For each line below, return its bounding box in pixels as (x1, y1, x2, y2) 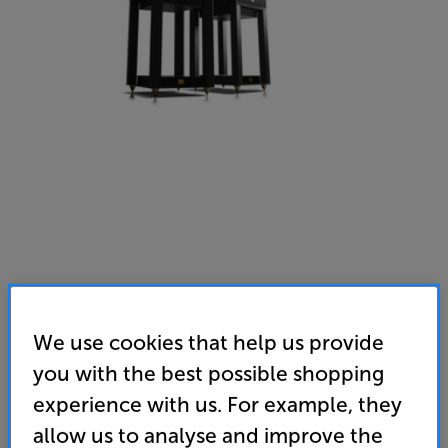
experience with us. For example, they (33, 392, 403, 418)
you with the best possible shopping (33, 361, 385, 387)
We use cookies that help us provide (33, 330, 385, 356)
